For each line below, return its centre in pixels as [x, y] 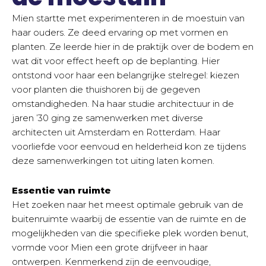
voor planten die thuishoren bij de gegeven [106, 90]
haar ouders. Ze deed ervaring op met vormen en [120, 33]
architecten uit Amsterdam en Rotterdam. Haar [116, 132]
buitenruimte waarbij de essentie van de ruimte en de [129, 219]
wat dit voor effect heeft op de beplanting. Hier [116, 61]
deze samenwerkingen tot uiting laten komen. [113, 161]
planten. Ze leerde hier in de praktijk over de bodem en [133, 47]
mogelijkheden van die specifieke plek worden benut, [130, 233]
